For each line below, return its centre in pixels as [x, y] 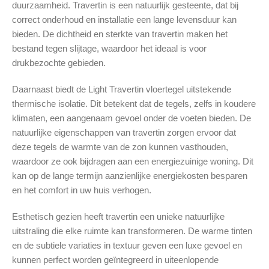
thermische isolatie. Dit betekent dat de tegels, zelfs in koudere [134, 104]
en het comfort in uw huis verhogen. [82, 190]
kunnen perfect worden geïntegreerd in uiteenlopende [115, 260]
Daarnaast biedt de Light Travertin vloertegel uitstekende [122, 89]
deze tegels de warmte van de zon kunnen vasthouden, [120, 147]
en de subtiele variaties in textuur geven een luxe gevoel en [127, 246]
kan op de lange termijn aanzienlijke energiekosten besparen [130, 176]
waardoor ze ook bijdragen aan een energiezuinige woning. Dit [133, 162]
